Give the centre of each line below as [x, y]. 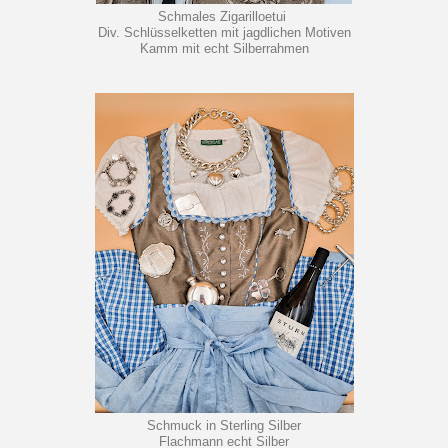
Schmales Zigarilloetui [224, 17]
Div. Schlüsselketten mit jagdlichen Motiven [224, 33]
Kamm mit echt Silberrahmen [224, 49]
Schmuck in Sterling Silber [224, 426]
